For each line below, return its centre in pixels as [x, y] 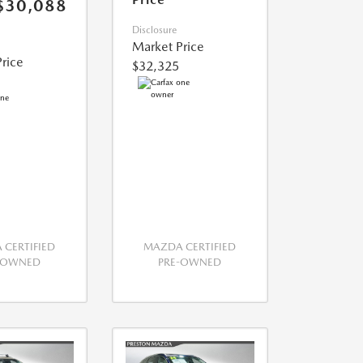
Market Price [168, 47]
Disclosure [154, 30]
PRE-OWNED [190, 263]
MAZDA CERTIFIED [190, 247]
